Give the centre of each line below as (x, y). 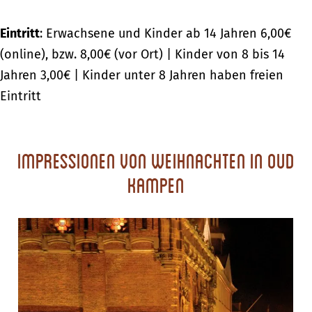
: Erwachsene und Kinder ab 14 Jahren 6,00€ (165, 33)
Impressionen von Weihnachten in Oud (156, 161)
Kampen (156, 185)
